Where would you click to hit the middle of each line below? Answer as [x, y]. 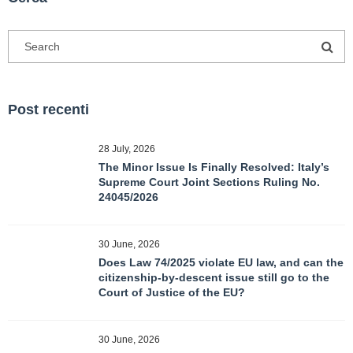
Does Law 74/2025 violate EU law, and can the [221, 262]
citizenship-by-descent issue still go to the [214, 277]
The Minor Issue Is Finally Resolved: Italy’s [214, 167]
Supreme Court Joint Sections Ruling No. [209, 182]
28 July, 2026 [127, 149]
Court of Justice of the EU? [172, 292]
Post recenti [48, 110]
